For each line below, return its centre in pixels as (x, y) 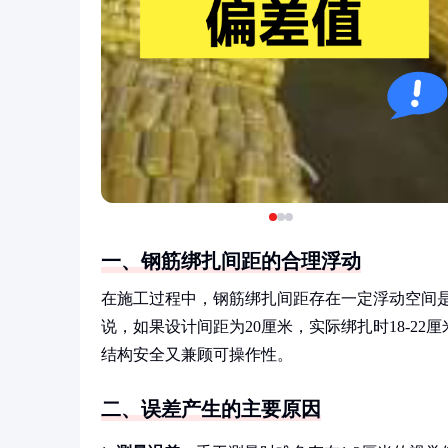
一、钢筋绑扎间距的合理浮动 (231, 261)
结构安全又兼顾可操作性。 (197, 354)
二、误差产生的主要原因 (211, 409)
